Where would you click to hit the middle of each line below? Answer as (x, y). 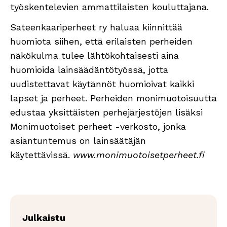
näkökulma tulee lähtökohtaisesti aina (94, 55)
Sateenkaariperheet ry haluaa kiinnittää (96, 27)
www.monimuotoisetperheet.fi (139, 155)
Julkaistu (44, 217)
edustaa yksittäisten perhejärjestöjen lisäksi (106, 112)
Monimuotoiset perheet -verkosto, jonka (98, 126)
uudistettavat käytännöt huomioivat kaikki (102, 84)
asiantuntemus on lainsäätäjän (78, 140)
